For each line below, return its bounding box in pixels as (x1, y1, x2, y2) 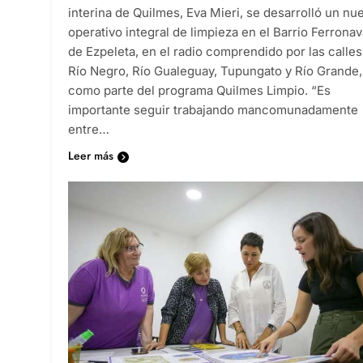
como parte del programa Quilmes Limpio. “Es (68, 82, 331, 98)
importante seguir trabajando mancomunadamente (68, 101, 358, 117)
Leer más (68, 147, 113, 164)
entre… (68, 121, 109, 137)
